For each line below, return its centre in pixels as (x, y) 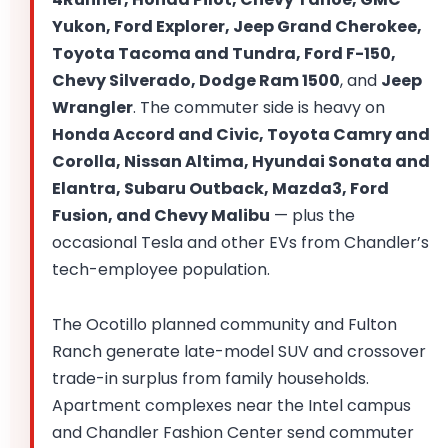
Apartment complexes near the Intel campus (231, 406)
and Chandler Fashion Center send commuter (233, 433)
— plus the (312, 216)
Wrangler (92, 108)
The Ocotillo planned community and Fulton (224, 325)
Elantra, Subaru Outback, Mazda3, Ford (220, 189)
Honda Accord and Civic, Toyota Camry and (241, 135)
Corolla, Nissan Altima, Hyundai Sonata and (241, 162)
